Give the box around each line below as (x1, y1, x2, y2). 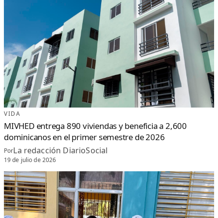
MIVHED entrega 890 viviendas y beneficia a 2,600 (4, 120, 187, 132)
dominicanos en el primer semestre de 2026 (4, 131, 165, 143)
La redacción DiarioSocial (13, 145, 108, 156)
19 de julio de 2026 (4, 156, 56, 164)
